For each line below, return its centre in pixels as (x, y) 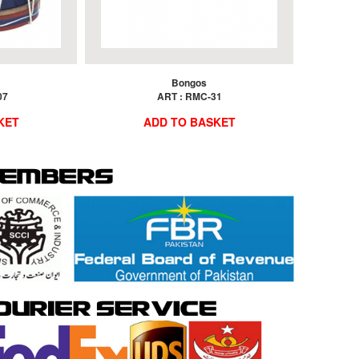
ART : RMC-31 (189, 96)
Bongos (189, 82)
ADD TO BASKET (189, 121)
